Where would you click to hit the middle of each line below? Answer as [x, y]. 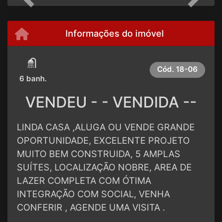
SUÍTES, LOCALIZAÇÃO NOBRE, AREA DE [104, 167]
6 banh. [33, 79]
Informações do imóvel [115, 33]
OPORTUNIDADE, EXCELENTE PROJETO [103, 140]
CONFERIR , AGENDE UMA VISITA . [91, 207]
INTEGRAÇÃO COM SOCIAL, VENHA [93, 194]
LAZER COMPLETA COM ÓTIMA [84, 181]
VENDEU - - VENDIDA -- [111, 102]
